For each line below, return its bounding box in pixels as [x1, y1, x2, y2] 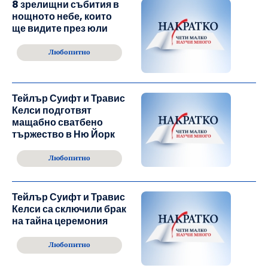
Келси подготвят [12, 103, 92, 118]
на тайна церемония [12, 214, 108, 229]
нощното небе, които [12, 10, 112, 24]
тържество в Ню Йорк [12, 127, 115, 142]
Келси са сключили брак [12, 202, 126, 217]
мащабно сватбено [12, 115, 103, 130]
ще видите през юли [12, 22, 108, 36]
